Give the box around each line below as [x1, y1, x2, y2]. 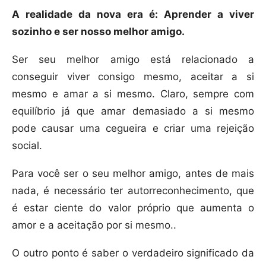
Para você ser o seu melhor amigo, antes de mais [12, 167, 254, 180]
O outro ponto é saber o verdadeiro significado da [12, 247, 254, 259]
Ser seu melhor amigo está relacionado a [12, 53, 254, 66]
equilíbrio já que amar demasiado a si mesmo [12, 105, 254, 118]
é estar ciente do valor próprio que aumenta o [12, 202, 254, 214]
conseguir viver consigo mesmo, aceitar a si [12, 71, 254, 83]
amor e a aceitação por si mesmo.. [12, 219, 176, 232]
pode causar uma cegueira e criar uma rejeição [12, 122, 254, 135]
